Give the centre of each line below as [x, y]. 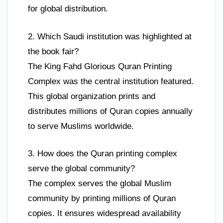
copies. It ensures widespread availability [105, 214]
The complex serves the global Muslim [100, 184]
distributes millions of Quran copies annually [110, 111]
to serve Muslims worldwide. [81, 126]
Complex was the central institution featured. [111, 81]
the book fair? [53, 51]
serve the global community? [81, 169]
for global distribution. [68, 9]
